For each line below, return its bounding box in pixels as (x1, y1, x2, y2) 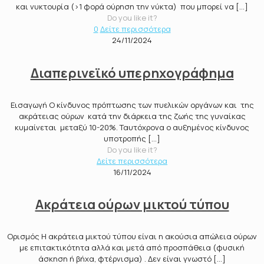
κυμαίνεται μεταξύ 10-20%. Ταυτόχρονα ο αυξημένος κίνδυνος (15, 121, 249, 133)
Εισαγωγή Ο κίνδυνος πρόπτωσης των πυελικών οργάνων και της (10, 99, 254, 110)
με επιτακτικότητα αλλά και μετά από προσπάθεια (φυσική (19, 242, 245, 253)
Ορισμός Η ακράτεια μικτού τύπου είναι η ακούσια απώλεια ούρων (7, 231, 257, 242)
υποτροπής (104, 133, 146, 144)
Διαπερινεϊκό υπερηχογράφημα (30, 64, 234, 82)
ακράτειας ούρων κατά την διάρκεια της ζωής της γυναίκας (18, 110, 246, 121)
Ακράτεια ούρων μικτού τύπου (35, 196, 229, 214)
